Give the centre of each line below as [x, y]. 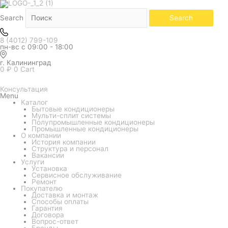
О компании [41, 135]
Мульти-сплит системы [71, 115]
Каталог [35, 102]
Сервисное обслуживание [76, 175]
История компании [63, 142]
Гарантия [47, 208]
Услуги [33, 162]
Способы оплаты [60, 201]
